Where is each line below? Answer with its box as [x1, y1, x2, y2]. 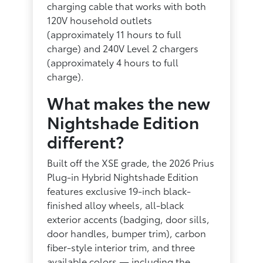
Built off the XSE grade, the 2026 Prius [47, 155, 215, 169]
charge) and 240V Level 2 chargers [47, 41, 199, 55]
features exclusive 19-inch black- [47, 183, 191, 197]
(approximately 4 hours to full [47, 55, 179, 69]
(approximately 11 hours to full [47, 26, 182, 41]
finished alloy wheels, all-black [47, 197, 184, 211]
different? [47, 129, 124, 153]
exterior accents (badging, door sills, [47, 211, 210, 225]
